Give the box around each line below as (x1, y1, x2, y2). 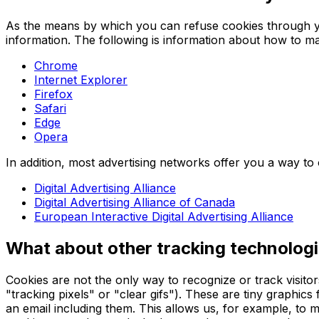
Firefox (34, 87, 73, 102)
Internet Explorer (34, 73, 127, 88)
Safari (34, 101, 66, 116)
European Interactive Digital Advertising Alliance (34, 209, 293, 224)
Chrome (34, 58, 78, 73)
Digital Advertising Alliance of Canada (34, 195, 235, 210)
